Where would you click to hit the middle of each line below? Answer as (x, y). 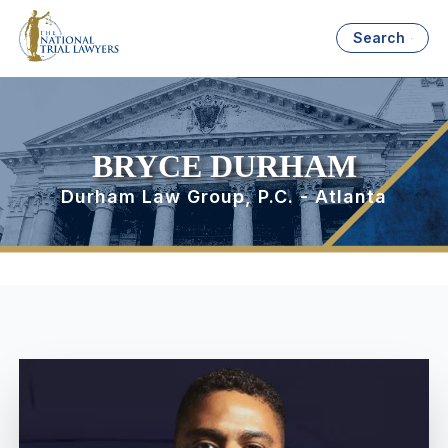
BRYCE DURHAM (224, 166)
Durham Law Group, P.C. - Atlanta (224, 197)
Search (379, 38)
